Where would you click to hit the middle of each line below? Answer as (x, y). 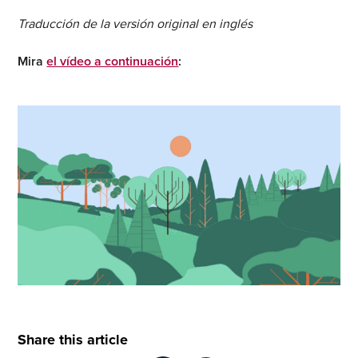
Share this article (73, 340)
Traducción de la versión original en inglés (135, 24)
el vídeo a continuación (113, 62)
